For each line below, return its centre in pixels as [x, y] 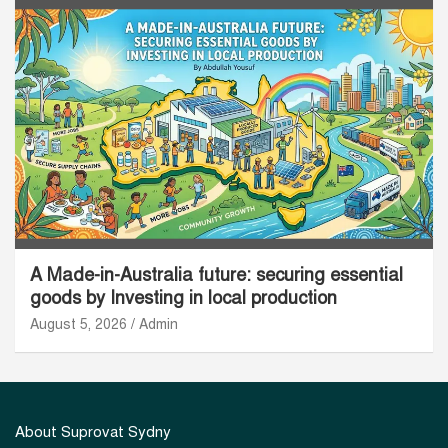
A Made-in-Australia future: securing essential [216, 274]
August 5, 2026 [78, 324]
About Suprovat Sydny [93, 431]
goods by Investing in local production [183, 297]
